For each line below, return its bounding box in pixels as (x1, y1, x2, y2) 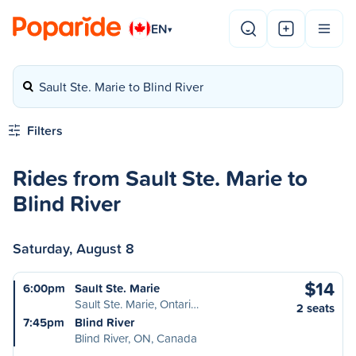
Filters (27, 122, 63, 139)
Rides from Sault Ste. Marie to (13, 161, 308, 194)
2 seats (296, 300, 335, 316)
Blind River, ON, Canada (75, 330, 197, 346)
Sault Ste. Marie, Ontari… (75, 296, 199, 312)
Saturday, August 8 (13, 238, 134, 258)
